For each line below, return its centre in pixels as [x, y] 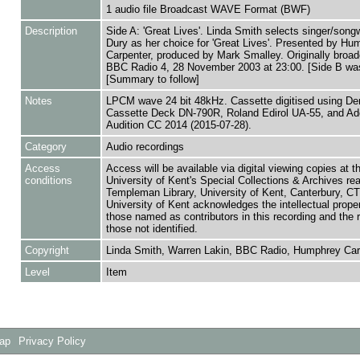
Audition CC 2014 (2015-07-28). [178, 125]
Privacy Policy [53, 342]
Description [51, 31]
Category [45, 147]
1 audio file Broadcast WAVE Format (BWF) [208, 9]
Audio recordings [145, 147]
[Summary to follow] [152, 79]
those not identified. [151, 229]
